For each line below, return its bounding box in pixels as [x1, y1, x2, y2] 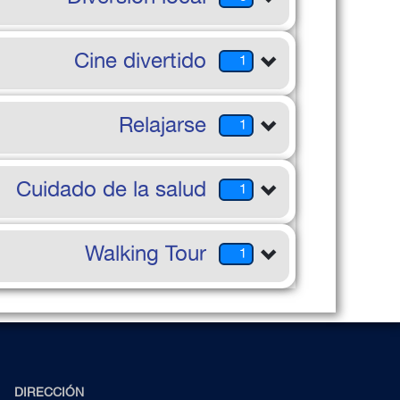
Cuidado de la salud [16, 175, 206, 202]
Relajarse [119, 111, 206, 137]
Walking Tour [85, 239, 206, 266]
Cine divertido [74, 46, 206, 73]
